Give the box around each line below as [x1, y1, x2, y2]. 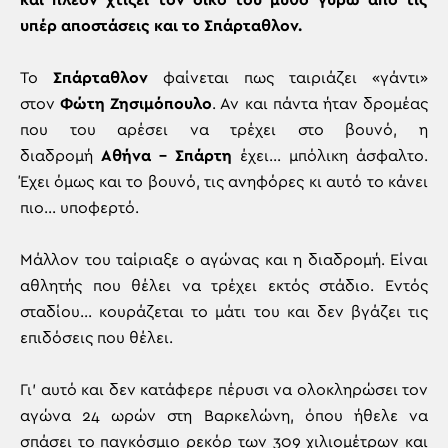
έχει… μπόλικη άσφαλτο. [232, 148, 428, 164]
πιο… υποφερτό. [20, 200, 139, 216]
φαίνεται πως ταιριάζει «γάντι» [148, 70, 428, 86]
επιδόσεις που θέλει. [20, 330, 173, 346]
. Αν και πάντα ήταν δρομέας [212, 96, 429, 112]
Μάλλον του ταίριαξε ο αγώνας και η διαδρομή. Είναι [20, 252, 428, 268]
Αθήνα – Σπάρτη [101, 148, 232, 164]
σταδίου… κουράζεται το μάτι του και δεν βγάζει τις [20, 304, 428, 320]
